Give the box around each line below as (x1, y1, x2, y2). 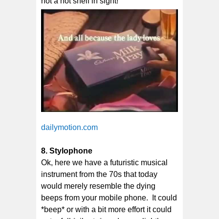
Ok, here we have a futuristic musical (41, 158, 168, 167)
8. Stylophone (41, 147, 92, 155)
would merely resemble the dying (41, 182, 155, 191)
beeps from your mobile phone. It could (41, 194, 177, 202)
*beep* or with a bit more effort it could (41, 205, 172, 214)
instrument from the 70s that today (41, 170, 157, 179)
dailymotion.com (41, 123, 98, 132)
